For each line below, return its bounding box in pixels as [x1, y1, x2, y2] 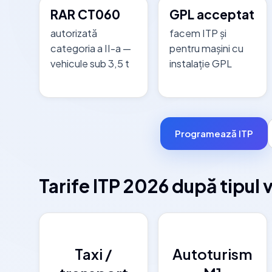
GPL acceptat [169, 6, 255, 23]
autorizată [50, 26, 98, 39]
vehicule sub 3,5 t [50, 56, 130, 70]
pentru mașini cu [169, 41, 244, 55]
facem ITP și [169, 26, 227, 39]
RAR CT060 [50, 6, 121, 23]
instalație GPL [169, 56, 233, 70]
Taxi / [75, 244, 112, 263]
